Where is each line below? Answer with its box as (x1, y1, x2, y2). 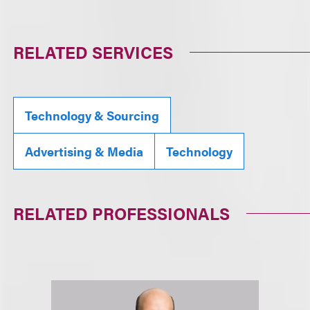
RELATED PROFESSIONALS (13, 201, 230, 225)
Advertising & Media (25, 143, 144, 160)
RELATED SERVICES (13, 40, 174, 64)
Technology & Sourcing (25, 107, 160, 124)
